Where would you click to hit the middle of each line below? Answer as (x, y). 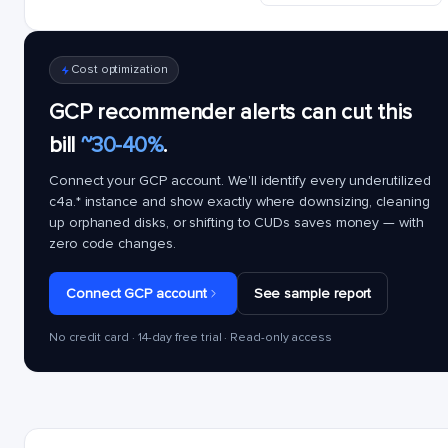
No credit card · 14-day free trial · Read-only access (191, 337)
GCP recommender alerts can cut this (230, 112)
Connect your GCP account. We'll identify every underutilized (240, 180)
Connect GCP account (136, 293)
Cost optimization (119, 69)
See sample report (312, 293)
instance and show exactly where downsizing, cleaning (255, 201)
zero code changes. (112, 243)
